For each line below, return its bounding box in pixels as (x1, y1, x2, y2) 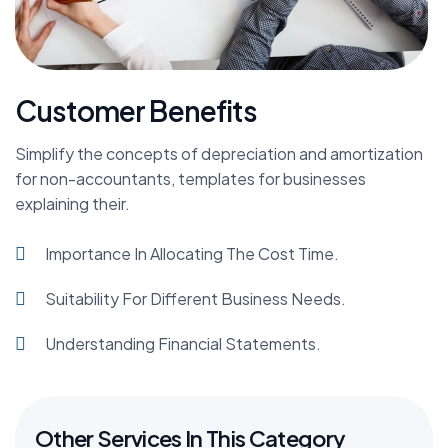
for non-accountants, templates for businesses (15, 167, 366, 189)
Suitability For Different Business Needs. (45, 288, 346, 310)
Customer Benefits (15, 92, 257, 128)
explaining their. (15, 192, 130, 214)
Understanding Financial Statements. (45, 333, 321, 355)
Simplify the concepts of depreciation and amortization (15, 142, 423, 164)
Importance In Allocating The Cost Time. (45, 243, 339, 265)
